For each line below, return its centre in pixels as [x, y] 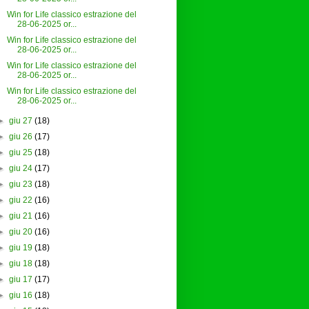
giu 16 [20, 296]
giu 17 [20, 280]
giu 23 [20, 185]
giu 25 [20, 153]
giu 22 [20, 200]
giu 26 [20, 137]
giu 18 [20, 264]
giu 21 [20, 216]
